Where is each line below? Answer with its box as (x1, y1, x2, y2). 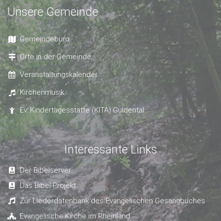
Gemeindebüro (20, 35, 70, 44)
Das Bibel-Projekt (20, 181, 76, 190)
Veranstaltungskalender (20, 70, 98, 79)
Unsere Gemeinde (7, 5, 98, 19)
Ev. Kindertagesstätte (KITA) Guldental (20, 106, 144, 115)
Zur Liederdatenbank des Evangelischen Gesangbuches (20, 196, 205, 206)
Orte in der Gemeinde (20, 52, 91, 62)
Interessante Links (64, 143, 157, 157)
